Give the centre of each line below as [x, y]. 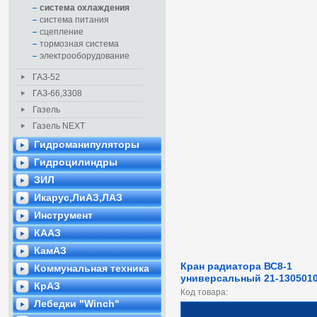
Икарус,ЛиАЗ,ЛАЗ [78, 197]
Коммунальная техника [92, 268]
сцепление [62, 32]
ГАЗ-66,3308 [57, 93]
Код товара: [204, 293]
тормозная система [79, 44]
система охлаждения [85, 8]
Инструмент [63, 215]
